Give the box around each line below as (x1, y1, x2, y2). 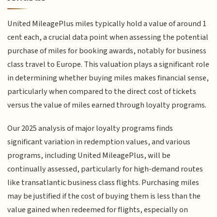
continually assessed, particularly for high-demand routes (7, 163, 203, 175)
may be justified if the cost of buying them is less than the (7, 190, 201, 202)
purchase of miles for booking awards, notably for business (7, 45, 207, 57)
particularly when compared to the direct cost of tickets (7, 85, 197, 97)
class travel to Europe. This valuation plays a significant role (7, 58, 210, 70)
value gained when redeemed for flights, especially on (7, 204, 188, 216)
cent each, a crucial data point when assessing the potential (7, 31, 209, 43)
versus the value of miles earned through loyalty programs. (7, 99, 207, 111)
